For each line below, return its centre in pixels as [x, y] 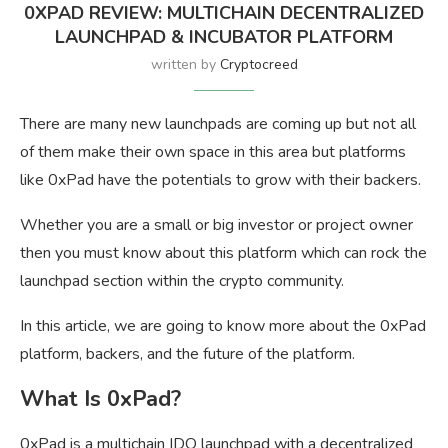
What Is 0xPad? [100, 399]
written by [185, 65]
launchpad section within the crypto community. [182, 281]
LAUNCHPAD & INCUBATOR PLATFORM [224, 37]
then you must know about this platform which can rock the [223, 253]
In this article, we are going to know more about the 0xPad [223, 326]
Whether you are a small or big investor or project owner [216, 225]
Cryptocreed [258, 65]
